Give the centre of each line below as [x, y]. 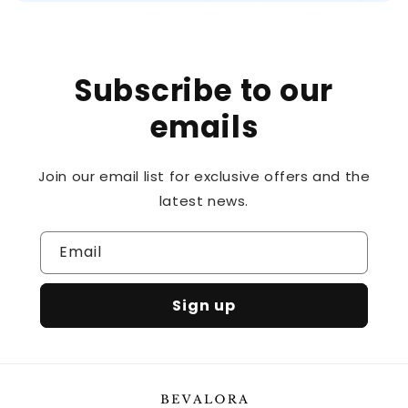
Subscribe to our [204, 91]
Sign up [204, 306]
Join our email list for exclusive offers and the [204, 177]
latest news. [204, 201]
